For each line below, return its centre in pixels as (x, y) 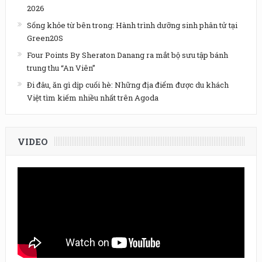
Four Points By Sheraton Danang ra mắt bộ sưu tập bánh (127, 55)
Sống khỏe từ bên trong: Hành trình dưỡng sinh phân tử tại (132, 25)
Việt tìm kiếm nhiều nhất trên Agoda (92, 97)
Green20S (45, 38)
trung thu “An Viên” (61, 68)
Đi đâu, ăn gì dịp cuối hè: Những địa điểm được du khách (127, 85)
